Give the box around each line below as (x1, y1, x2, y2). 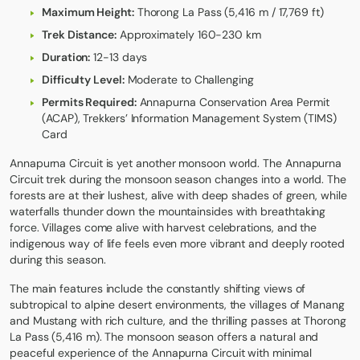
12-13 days (90, 49, 148, 64)
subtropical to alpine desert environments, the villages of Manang (10, 297, 345, 312)
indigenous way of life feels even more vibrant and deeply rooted (10, 235, 345, 251)
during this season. (10, 252, 106, 267)
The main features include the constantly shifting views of (10, 280, 306, 296)
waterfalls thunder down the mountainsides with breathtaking (10, 203, 326, 219)
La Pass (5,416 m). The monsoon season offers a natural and (10, 329, 319, 344)
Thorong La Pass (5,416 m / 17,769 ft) (133, 4, 324, 19)
